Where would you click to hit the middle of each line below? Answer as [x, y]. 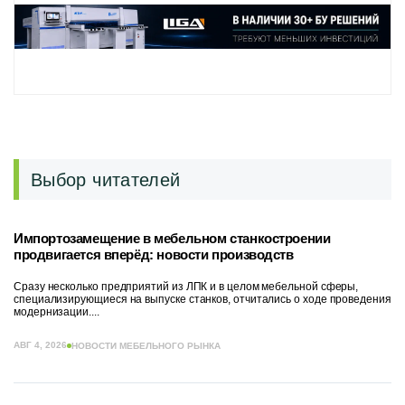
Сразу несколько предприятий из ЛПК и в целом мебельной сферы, [186, 287]
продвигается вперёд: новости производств [154, 254]
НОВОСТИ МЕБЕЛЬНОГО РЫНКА [146, 345]
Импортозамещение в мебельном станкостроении [172, 238]
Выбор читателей [106, 179]
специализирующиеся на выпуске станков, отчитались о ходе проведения [202, 299]
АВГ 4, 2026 [40, 345]
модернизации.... [57, 312]
